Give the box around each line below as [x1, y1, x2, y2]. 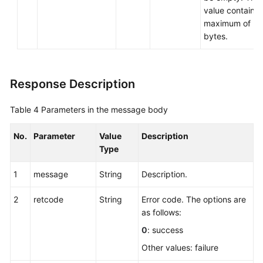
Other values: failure [141, 242, 218, 253]
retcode [33, 194, 63, 205]
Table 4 [10, 104, 41, 115]
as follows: [141, 207, 181, 218]
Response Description [10, 77, 135, 92]
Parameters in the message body [41, 104, 168, 115]
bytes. [204, 31, 228, 42]
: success [147, 225, 183, 235]
